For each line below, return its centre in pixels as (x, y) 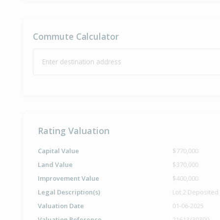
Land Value (55, 165)
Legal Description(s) (69, 192)
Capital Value (58, 151)
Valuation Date (61, 206)
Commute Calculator (76, 37)
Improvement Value (69, 179)
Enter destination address (82, 62)
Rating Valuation (74, 131)
